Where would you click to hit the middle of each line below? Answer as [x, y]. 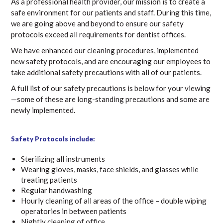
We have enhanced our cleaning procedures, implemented [105, 50]
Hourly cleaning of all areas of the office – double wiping [114, 201]
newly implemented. [43, 110]
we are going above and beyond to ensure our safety [98, 23]
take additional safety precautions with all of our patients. [107, 72]
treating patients [49, 180]
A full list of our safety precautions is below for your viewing [111, 88]
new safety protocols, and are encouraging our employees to [111, 61]
